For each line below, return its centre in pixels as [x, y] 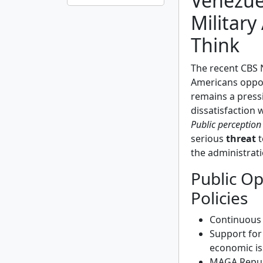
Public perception [226, 124]
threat [241, 138]
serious [208, 138]
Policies [219, 198]
